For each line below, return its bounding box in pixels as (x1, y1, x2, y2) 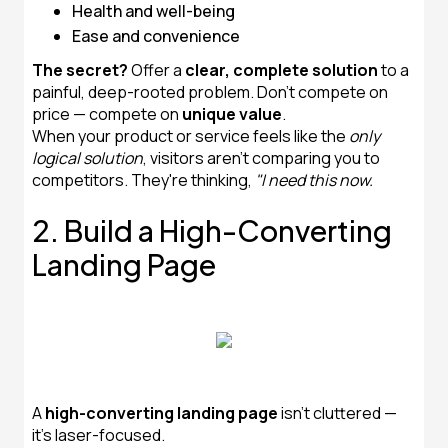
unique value (182, 103, 282, 125)
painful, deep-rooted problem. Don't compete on (32, 81, 388, 103)
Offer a (128, 59, 185, 81)
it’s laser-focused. (32, 424, 165, 446)
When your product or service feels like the (32, 125, 349, 147)
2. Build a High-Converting (32, 212, 392, 248)
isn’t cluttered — (278, 402, 397, 424)
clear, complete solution (185, 59, 378, 81)
